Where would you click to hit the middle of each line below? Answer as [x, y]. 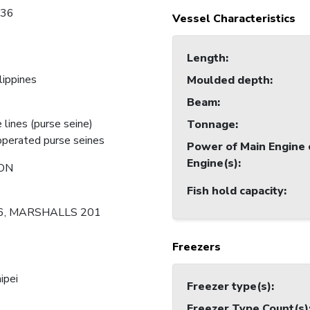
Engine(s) [212, 164]
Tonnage [211, 125]
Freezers [197, 247]
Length [206, 58]
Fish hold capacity [235, 191]
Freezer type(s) [229, 287]
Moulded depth [228, 81]
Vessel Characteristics [234, 19]
